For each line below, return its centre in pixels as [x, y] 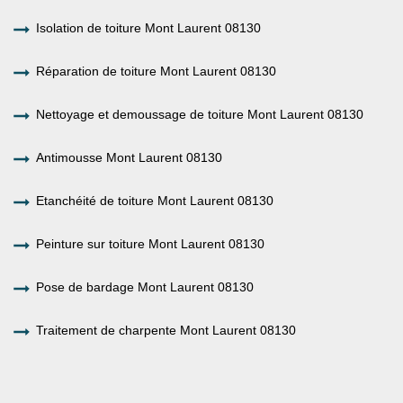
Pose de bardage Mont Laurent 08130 [145, 287]
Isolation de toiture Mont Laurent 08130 [148, 27]
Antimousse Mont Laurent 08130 [129, 157]
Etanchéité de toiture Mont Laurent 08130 [155, 200]
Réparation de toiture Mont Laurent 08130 [156, 71]
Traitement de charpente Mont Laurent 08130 [166, 330]
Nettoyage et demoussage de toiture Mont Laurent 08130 [200, 114]
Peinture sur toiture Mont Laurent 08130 [150, 243]
